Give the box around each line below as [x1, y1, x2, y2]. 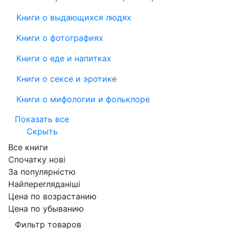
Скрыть [26, 126, 58, 137]
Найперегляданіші [8, 179, 80, 190]
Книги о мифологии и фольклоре [16, 94, 150, 105]
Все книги [8, 142, 48, 153]
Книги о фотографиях [16, 33, 103, 43]
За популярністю [8, 167, 76, 177]
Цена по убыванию [8, 203, 84, 214]
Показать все [15, 114, 69, 125]
